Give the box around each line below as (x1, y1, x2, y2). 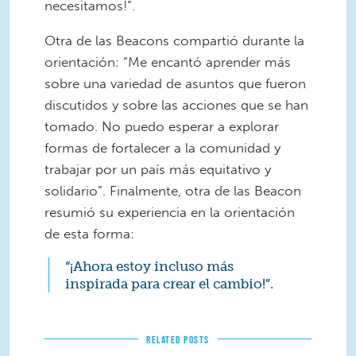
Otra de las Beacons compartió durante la (44, 32, 304, 48)
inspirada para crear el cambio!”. (65, 276, 277, 292)
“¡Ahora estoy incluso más (65, 258, 234, 275)
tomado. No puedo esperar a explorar (44, 118, 279, 134)
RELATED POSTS (146, 334, 210, 346)
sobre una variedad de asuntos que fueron (44, 75, 306, 91)
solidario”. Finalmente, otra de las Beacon (44, 182, 301, 199)
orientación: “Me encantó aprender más (44, 53, 291, 70)
